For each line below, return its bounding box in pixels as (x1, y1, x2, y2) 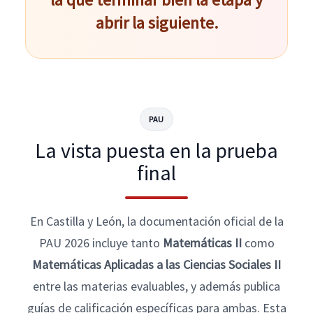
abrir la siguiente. (95, 12, 218, 34)
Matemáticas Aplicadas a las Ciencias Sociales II (32, 256, 281, 272)
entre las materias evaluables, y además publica (33, 278, 280, 294)
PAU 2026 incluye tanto (38, 235, 163, 251)
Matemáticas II (162, 235, 242, 251)
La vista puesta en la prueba (35, 137, 278, 163)
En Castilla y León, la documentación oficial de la (29, 213, 284, 229)
